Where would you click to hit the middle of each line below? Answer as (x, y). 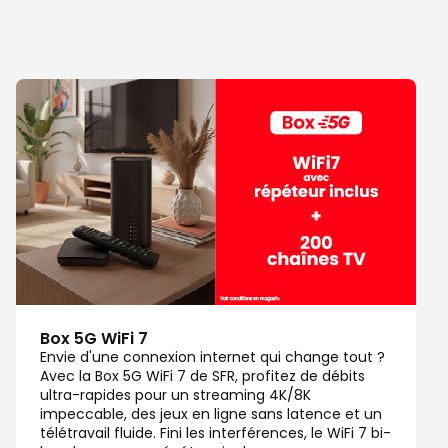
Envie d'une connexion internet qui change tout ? (212, 356)
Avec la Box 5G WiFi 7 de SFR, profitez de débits (202, 375)
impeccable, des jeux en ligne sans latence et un (211, 413)
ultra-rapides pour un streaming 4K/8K (175, 394)
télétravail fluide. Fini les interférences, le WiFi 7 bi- (215, 432)
